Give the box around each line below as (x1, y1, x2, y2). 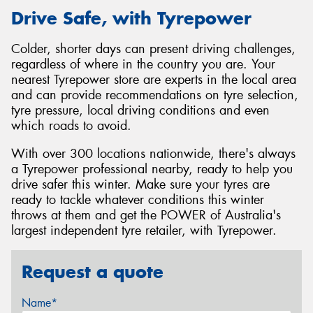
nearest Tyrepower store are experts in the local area (11, 71, 296, 89)
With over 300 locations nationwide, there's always (11, 145, 296, 162)
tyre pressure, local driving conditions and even (11, 102, 270, 119)
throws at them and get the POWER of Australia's (11, 206, 281, 224)
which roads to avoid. (11, 117, 131, 135)
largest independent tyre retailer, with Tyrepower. (11, 221, 277, 239)
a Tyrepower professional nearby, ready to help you (11, 160, 293, 177)
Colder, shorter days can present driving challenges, (11, 41, 296, 58)
